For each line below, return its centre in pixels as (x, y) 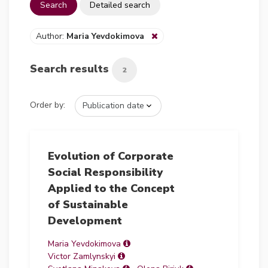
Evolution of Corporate (111, 156)
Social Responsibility (105, 172)
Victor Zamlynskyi (82, 256)
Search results (71, 69)
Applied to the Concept (111, 188)
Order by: (48, 105)
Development (85, 220)
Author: (51, 36)
